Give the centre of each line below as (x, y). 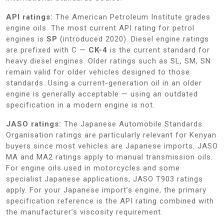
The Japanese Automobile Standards (132, 124)
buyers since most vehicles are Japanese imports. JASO (112, 146)
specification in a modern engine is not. (80, 105)
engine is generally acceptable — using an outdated (102, 94)
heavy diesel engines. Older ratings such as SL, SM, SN (108, 61)
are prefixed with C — (47, 50)
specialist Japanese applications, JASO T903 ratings (104, 179)
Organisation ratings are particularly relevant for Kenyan (111, 135)
